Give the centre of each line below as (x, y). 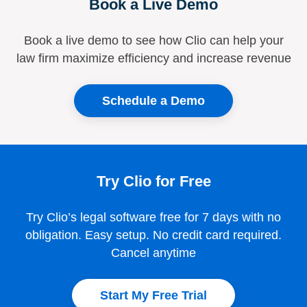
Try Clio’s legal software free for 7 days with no (153, 217)
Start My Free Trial (153, 295)
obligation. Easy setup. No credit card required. (153, 235)
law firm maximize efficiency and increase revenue (153, 58)
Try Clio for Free (153, 181)
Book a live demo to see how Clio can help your (153, 40)
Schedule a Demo (153, 100)
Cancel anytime (153, 253)
